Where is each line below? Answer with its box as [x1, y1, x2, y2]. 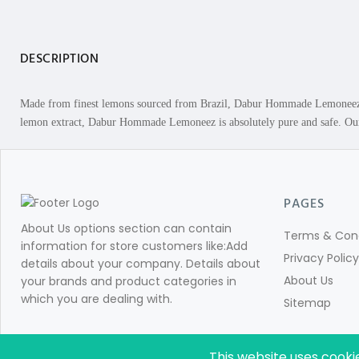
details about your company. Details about [21, 256, 260, 272]
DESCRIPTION [20, 49, 99, 70]
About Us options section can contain [21, 220, 232, 236]
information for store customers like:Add [21, 238, 248, 254]
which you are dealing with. [21, 291, 172, 307]
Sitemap [284, 295, 331, 311]
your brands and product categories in [21, 273, 236, 289]
